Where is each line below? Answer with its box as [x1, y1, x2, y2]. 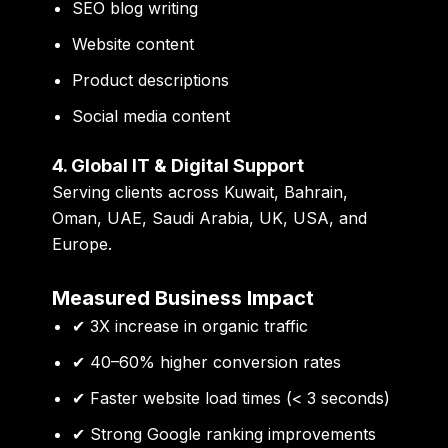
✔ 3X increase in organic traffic [72, 315, 309, 336]
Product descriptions [72, 69, 230, 90]
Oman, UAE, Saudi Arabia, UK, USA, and [52, 207, 368, 228]
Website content [72, 33, 195, 54]
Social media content [72, 105, 231, 126]
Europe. [52, 233, 113, 254]
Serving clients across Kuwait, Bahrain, [52, 181, 349, 202]
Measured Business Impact [52, 285, 315, 310]
